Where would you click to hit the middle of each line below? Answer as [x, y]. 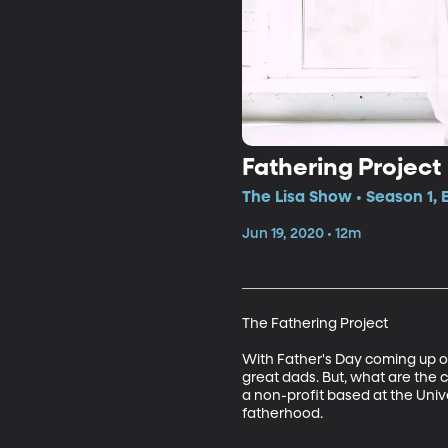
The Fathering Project [314, 323]
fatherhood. [283, 413]
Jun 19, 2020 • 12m [301, 233]
